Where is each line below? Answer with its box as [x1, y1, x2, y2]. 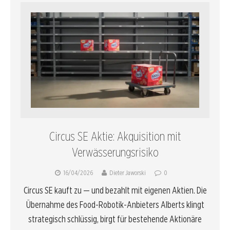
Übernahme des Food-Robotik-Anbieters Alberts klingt [26, 199, 204, 210]
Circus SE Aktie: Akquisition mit [49, 128, 181, 144]
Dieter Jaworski [109, 168, 146, 177]
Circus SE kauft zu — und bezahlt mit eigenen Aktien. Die [23, 184, 207, 196]
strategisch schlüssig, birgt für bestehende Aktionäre [28, 213, 202, 224]
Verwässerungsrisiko [71, 144, 159, 160]
